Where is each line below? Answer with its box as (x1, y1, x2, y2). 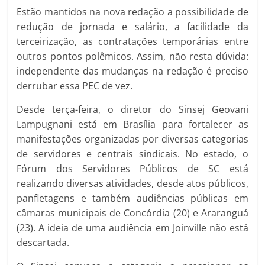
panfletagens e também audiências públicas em (17, 192, 248, 205)
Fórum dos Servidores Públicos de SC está (17, 162, 248, 175)
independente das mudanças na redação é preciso (17, 64, 248, 77)
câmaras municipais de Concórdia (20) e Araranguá (17, 206, 248, 219)
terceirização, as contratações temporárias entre (17, 35, 248, 48)
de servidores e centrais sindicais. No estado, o (17, 147, 248, 160)
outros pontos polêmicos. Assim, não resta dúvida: (17, 50, 248, 63)
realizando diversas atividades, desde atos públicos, (17, 177, 248, 190)
